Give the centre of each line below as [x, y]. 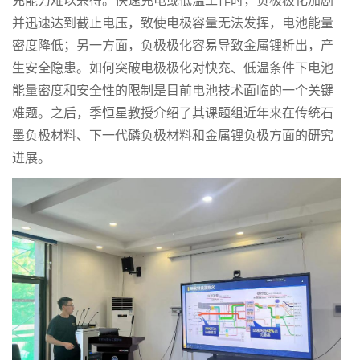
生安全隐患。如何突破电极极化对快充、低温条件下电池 [173, 68]
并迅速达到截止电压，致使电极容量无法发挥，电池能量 [173, 23]
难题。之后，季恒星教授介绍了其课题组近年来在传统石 [173, 113]
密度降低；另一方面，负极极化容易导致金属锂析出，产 [173, 46]
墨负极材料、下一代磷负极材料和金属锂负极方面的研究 [173, 136]
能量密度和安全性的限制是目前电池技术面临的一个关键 [173, 91]
